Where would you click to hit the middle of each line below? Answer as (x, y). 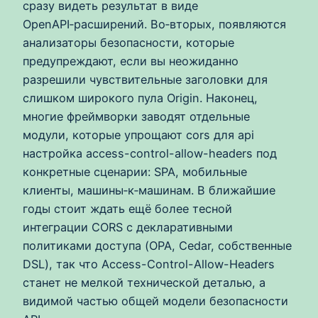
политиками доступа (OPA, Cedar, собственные (157, 245)
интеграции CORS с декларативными (128, 227)
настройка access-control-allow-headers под (150, 153)
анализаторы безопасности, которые (128, 42)
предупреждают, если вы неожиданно (131, 61)
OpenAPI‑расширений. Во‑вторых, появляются (154, 24)
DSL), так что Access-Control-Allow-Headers (149, 264)
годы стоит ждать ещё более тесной (127, 208)
